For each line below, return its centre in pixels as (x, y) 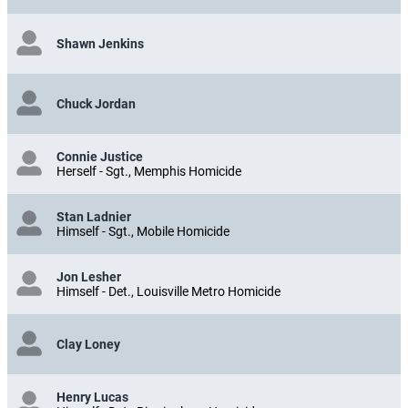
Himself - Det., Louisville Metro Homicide (168, 291)
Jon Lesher (89, 276)
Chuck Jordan (96, 103)
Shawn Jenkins (100, 43)
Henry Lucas (92, 397)
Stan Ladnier (94, 216)
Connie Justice (100, 156)
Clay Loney (88, 344)
